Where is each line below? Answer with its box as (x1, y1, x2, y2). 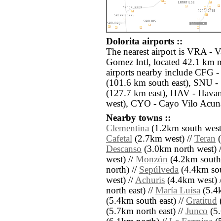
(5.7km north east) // (106, 206, 185, 217)
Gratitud (186, 196, 217, 206)
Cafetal (106, 134, 132, 144)
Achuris (135, 175, 165, 185)
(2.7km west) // (132, 134, 194, 144)
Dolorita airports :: (106, 37, 183, 47)
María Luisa (155, 185, 200, 196)
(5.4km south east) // (106, 196, 186, 206)
